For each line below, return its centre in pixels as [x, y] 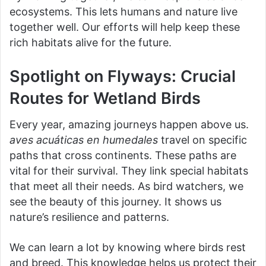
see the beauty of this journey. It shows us [115, 202]
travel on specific [202, 140]
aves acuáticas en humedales [84, 140]
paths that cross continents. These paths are [123, 155]
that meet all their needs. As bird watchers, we [126, 186]
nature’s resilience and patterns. [89, 217]
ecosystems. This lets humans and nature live [123, 11]
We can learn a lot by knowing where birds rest [128, 247]
